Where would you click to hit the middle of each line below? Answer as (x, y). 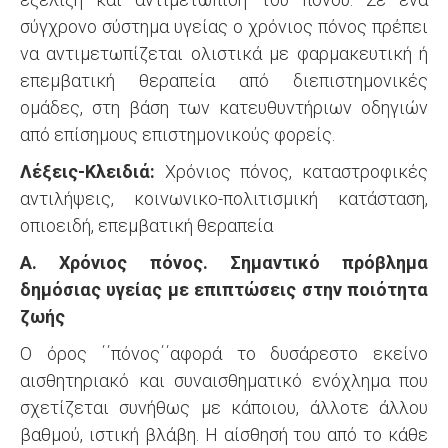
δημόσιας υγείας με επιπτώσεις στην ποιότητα (224, 289)
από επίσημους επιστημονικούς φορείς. (177, 134)
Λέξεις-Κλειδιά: (92, 171)
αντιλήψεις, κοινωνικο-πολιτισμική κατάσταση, (224, 198)
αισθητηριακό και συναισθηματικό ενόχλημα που (224, 380)
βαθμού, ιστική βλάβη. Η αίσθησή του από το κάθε (224, 434)
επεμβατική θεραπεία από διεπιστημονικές (224, 80)
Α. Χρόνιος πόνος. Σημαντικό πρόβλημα (224, 262)
